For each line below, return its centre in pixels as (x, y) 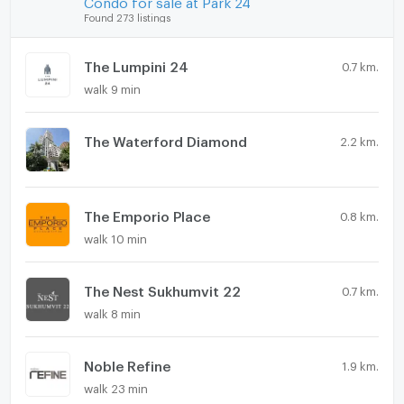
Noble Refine (127, 363)
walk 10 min (115, 236)
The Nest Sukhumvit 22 (162, 288)
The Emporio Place (147, 213)
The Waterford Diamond (165, 138)
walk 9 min (112, 86)
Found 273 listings (127, 15)
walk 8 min (112, 311)
